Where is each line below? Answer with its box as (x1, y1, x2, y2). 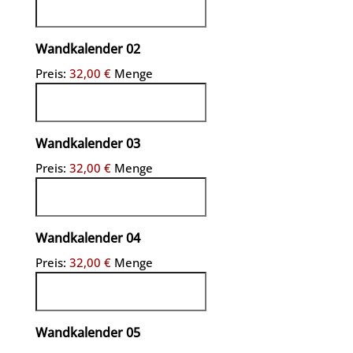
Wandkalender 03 (35, 135, 140, 153)
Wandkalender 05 (35, 324, 140, 342)
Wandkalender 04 (35, 229, 140, 247)
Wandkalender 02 (35, 40, 140, 58)
